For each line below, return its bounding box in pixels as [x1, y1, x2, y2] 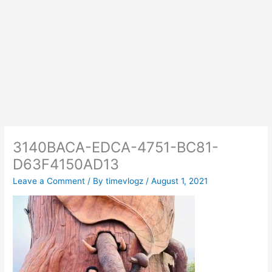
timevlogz [106, 176, 146, 186]
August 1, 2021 [151, 176, 208, 186]
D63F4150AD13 [13, 155, 120, 173]
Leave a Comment [13, 176, 86, 186]
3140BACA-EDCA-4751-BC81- [13, 138, 219, 156]
